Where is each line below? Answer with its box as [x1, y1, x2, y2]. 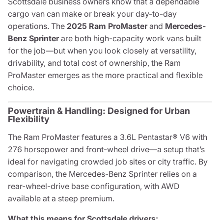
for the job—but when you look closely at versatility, [8, 46, 196, 55]
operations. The [8, 21, 67, 31]
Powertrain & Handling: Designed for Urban [8, 106, 190, 116]
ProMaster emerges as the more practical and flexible [8, 70, 203, 80]
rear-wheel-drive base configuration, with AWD [8, 181, 180, 191]
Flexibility [8, 114, 50, 124]
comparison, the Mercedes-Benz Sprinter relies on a [8, 169, 197, 179]
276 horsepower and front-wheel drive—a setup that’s [8, 144, 205, 154]
